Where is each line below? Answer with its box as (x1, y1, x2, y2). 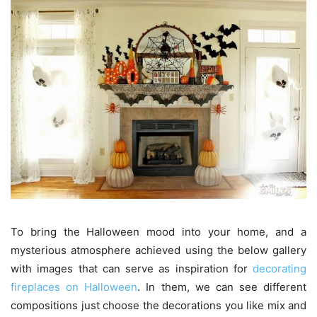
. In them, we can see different (137, 280, 306, 294)
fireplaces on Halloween (11, 280, 138, 294)
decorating (253, 262, 306, 276)
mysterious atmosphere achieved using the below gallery (11, 243, 306, 258)
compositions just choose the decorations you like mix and (11, 299, 306, 313)
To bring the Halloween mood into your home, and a (11, 225, 306, 239)
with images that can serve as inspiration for (11, 262, 253, 276)
